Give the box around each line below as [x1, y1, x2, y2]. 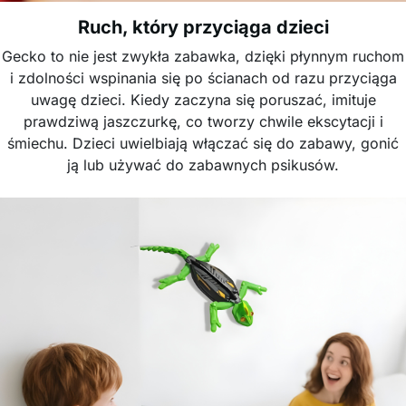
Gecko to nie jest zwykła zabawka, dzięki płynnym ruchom [2, 47, 404, 65]
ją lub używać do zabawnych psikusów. [67, 156, 339, 174]
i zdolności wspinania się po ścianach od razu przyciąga [9, 69, 397, 87]
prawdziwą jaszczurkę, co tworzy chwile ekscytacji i [23, 112, 383, 130]
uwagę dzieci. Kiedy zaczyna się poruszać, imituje [30, 91, 376, 109]
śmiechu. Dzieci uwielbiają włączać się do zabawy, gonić [7, 134, 399, 152]
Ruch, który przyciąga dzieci [77, 16, 329, 38]
